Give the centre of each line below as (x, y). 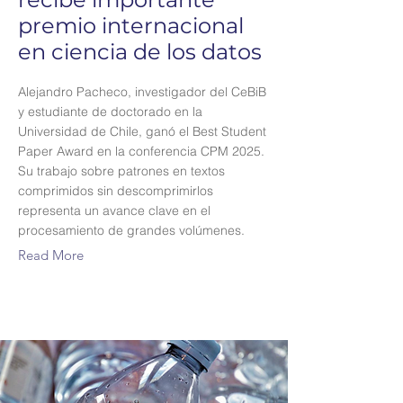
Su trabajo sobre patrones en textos (121, 171)
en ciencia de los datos (140, 52)
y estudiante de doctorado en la (110, 112)
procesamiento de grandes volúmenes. (131, 230)
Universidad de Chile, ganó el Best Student (142, 131)
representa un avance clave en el (114, 210)
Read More (51, 255)
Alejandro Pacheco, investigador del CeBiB (142, 92)
